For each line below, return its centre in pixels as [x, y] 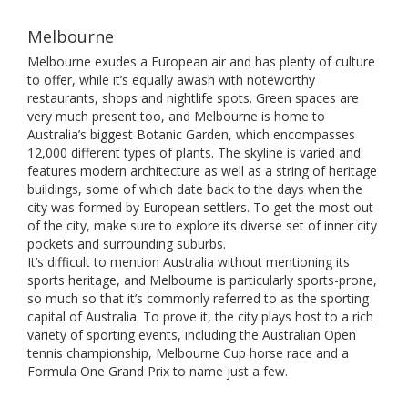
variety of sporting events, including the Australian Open [192, 335]
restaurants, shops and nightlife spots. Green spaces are [193, 98]
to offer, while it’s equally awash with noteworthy [171, 80]
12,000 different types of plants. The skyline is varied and [194, 153]
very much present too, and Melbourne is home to [176, 116]
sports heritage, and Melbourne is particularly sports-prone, [202, 280]
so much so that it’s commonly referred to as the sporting [198, 298]
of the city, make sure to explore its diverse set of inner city [202, 225]
